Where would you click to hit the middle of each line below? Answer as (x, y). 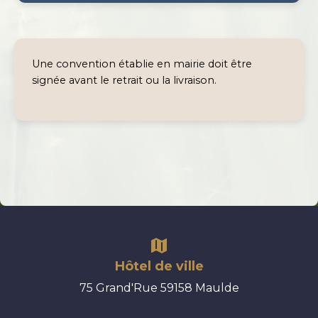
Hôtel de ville (159, 267)
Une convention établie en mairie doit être (142, 64)
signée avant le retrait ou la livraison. (124, 81)
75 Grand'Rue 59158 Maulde (159, 288)
